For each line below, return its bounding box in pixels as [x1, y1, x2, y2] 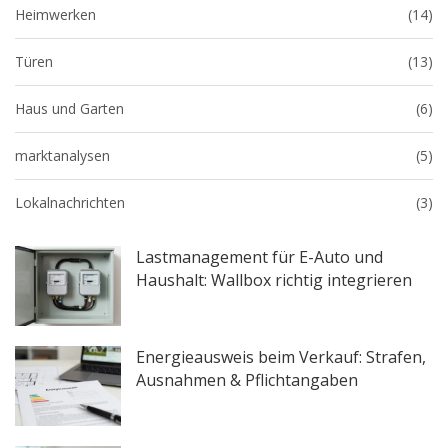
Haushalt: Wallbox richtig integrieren [136, 269, 413, 292]
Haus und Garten [15, 99, 124, 119]
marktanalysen [15, 146, 110, 166]
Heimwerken [15, 5, 96, 25]
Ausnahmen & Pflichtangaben [136, 369, 359, 392]
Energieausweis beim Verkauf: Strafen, [136, 346, 427, 369]
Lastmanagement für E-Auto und [136, 246, 384, 269]
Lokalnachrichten [15, 193, 125, 213]
